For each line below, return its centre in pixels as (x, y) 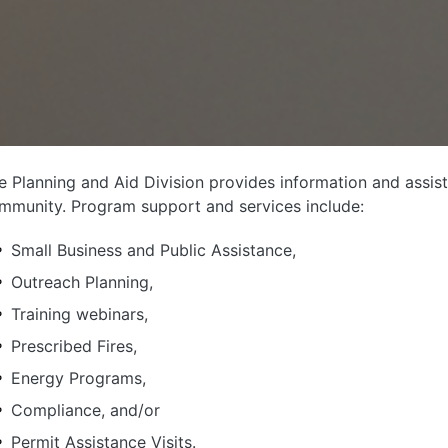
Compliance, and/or (85, 409)
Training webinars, (79, 313)
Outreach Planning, (81, 281)
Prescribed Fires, (73, 345)
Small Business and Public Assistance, (153, 249)
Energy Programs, (78, 377)
